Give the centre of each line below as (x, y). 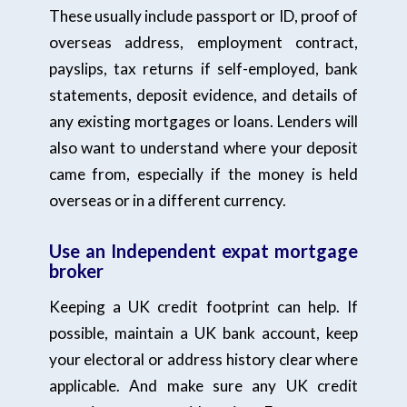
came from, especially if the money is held (203, 174)
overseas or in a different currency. (167, 200)
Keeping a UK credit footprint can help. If (203, 307)
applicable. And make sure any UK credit (203, 386)
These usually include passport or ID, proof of (203, 15)
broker (76, 270)
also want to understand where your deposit (203, 147)
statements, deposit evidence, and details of (203, 94)
